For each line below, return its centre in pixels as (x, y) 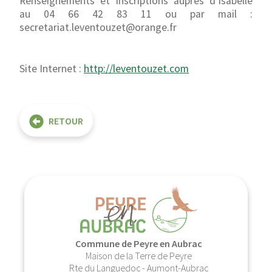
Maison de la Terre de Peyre (138, 255)
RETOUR (66, 121)
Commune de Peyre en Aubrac (138, 243)
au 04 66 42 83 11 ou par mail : (136, 14)
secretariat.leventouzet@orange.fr (98, 27)
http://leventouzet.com (136, 69)
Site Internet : (52, 69)
